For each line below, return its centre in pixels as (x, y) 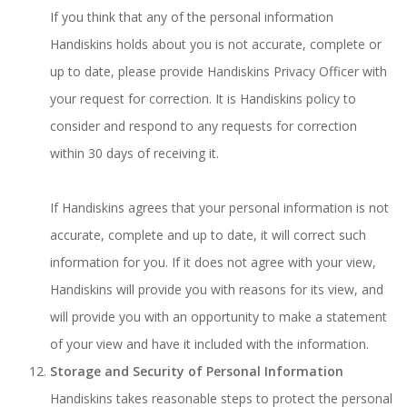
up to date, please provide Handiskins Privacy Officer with (218, 71)
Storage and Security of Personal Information (197, 371)
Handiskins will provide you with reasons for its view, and (217, 289)
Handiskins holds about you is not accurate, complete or (216, 44)
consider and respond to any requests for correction (203, 126)
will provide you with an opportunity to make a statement (218, 317)
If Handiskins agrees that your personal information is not (219, 208)
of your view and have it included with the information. (209, 344)
